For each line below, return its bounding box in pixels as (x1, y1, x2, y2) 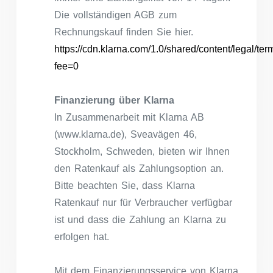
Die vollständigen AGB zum (54, 9, 177, 20)
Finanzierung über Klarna (54, 94, 174, 105)
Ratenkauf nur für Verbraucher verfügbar (54, 197, 232, 208)
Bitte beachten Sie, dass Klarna (54, 180, 195, 191)
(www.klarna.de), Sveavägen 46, (54, 129, 197, 140)
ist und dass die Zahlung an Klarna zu (54, 214, 226, 225)
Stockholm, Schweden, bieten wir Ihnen (54, 146, 230, 157)
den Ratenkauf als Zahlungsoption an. (54, 163, 224, 174)
